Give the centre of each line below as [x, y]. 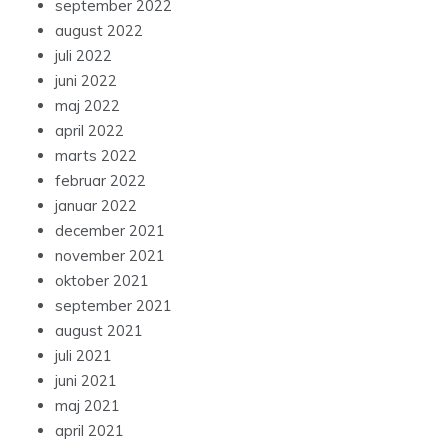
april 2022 [89, 131]
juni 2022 [86, 81]
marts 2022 [96, 156]
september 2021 [113, 306]
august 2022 [99, 31]
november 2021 [110, 256]
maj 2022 [87, 106]
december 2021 [110, 231]
